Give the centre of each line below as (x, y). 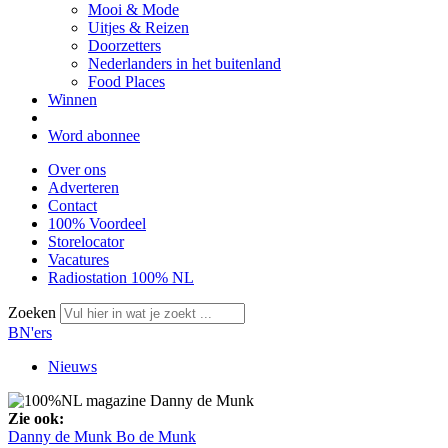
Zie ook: (36, 418)
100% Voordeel (97, 223)
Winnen (72, 99)
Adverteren (83, 187)
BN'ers (30, 332)
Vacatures (78, 259)
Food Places (126, 81)
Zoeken (34, 312)
